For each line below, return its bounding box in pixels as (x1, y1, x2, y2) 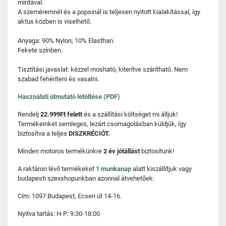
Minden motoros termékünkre (18, 147, 103, 155)
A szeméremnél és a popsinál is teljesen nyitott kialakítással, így (18, 8, 200, 16)
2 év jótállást (103, 147, 141, 155)
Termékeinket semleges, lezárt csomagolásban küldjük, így (18, 120, 186, 128)
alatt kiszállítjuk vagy (131, 165, 192, 173)
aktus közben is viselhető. (18, 18, 91, 25)
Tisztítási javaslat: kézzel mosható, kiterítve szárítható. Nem (18, 66, 188, 73)
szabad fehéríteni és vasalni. (18, 75, 99, 83)
